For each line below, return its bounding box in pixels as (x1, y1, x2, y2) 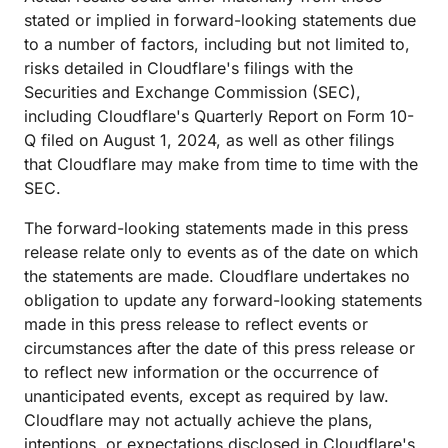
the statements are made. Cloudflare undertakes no (24, 266, 410, 286)
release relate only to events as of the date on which (24, 242, 418, 262)
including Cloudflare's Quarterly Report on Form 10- (24, 106, 414, 126)
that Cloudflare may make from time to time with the (24, 154, 418, 174)
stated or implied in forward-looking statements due (24, 10, 416, 30)
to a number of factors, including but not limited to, (24, 34, 410, 54)
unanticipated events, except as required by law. (24, 386, 389, 406)
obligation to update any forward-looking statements (24, 290, 422, 310)
